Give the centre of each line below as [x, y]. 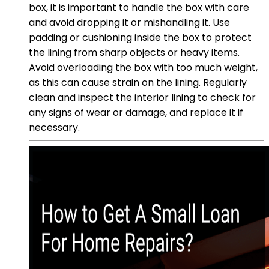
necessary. [54, 127]
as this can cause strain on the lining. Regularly [138, 82]
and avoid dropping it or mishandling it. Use [129, 22]
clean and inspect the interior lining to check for [142, 97]
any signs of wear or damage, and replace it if [136, 112]
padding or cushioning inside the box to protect [140, 37]
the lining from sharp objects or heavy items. [134, 52]
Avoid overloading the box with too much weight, [143, 67]
